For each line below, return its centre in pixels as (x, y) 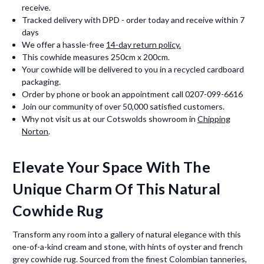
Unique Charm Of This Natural (116, 189)
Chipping (214, 119)
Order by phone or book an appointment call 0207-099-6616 (133, 94)
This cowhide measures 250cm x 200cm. (96, 57)
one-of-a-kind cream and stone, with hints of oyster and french (128, 247)
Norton (35, 131)
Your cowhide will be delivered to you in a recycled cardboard (133, 70)
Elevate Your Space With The (111, 167)
